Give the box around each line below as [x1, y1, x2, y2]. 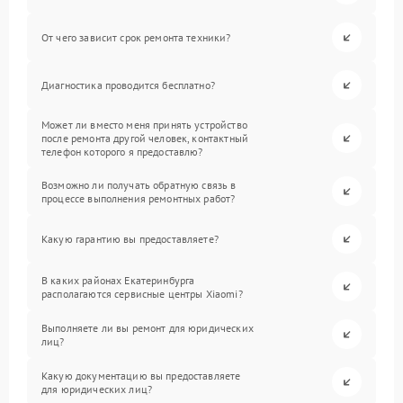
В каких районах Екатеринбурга [41, 273, 195, 287]
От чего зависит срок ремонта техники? [41, 31, 231, 44]
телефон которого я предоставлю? [41, 145, 203, 158]
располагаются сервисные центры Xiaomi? [41, 286, 243, 300]
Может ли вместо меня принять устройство [41, 118, 247, 131]
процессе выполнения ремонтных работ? [41, 191, 236, 205]
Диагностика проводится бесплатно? [41, 78, 215, 92]
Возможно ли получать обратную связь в [41, 177, 237, 192]
